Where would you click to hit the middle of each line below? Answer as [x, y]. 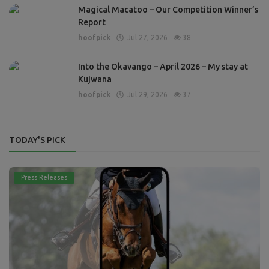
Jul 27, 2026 [146, 38]
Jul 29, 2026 [146, 95]
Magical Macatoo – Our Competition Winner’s [168, 10]
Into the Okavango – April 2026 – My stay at [163, 67]
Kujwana [95, 80]
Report [92, 23]
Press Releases [44, 177]
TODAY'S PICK [37, 140]
